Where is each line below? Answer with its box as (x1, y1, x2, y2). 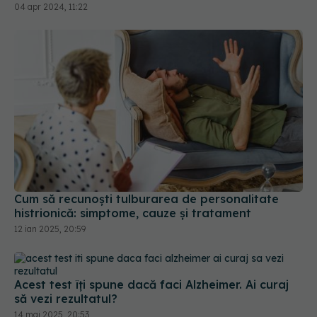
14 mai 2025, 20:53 (14, 276, 89, 287)
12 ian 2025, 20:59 (14, 190, 86, 202)
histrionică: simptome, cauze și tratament (14, 173, 251, 188)
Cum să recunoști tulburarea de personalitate (14, 158, 279, 173)
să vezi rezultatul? (14, 258, 117, 273)
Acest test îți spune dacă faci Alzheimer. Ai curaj (14, 244, 289, 259)
